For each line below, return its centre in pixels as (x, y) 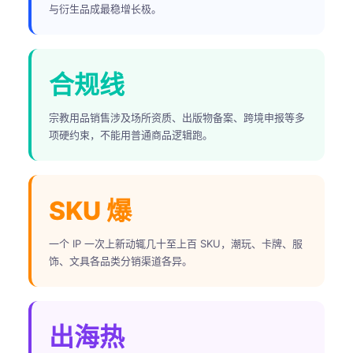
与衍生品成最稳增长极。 (105, 9)
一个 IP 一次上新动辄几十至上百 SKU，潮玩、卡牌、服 (176, 243)
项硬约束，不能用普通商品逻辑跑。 (131, 135)
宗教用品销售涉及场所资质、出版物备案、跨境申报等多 (177, 117)
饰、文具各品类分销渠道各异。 (121, 261)
